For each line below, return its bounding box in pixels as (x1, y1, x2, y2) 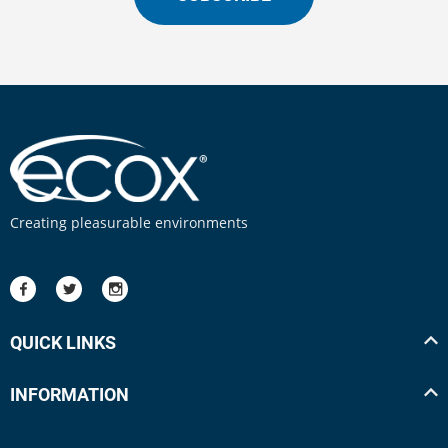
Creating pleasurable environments (10, 213, 248, 233)
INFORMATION (10, 384, 129, 406)
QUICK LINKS (10, 332, 116, 354)
